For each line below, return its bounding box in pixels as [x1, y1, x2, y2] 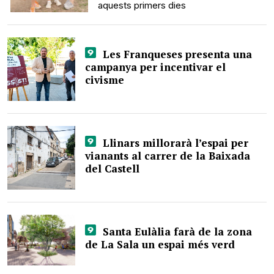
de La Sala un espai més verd [85, 237, 235, 251]
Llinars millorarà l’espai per [99, 136, 248, 150]
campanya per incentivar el [85, 60, 226, 74]
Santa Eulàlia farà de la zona [99, 224, 252, 239]
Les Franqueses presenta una [99, 47, 252, 61]
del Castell [85, 161, 140, 176]
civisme [85, 73, 125, 87]
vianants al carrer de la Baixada [85, 149, 251, 163]
